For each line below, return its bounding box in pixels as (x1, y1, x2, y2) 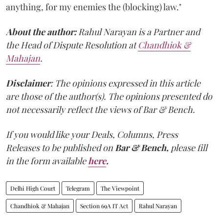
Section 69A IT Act (80, 202, 128, 210)
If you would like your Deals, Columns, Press (6, 129, 178, 141)
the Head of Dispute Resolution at (6, 39, 138, 51)
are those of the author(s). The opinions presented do (6, 90, 212, 103)
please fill (171, 142, 207, 154)
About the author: (6, 26, 76, 38)
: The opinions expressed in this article (50, 77, 200, 89)
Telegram (66, 184, 90, 193)
